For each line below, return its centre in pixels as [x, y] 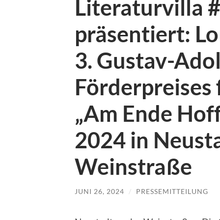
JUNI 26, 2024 [99, 191]
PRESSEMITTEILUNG [172, 191]
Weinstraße [133, 166]
